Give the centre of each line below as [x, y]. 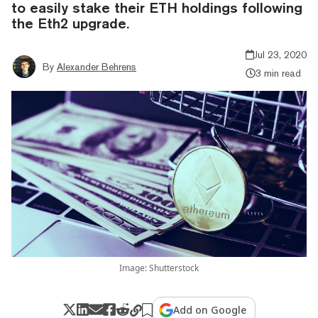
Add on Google [210, 309]
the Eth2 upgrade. [70, 23]
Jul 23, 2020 [280, 54]
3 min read [278, 73]
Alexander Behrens [97, 66]
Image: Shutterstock [159, 268]
